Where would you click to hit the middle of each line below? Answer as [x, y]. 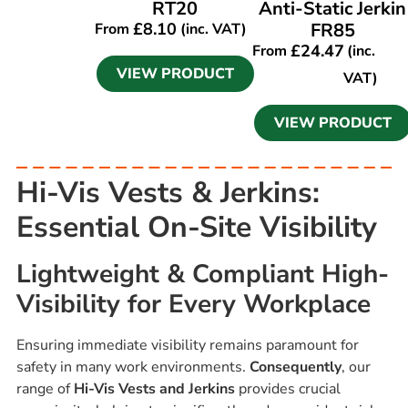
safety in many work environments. [133, 367]
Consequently [295, 367]
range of [45, 388]
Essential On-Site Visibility [196, 227]
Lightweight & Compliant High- [202, 274]
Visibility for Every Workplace [193, 304]
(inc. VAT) [212, 29]
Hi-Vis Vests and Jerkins [154, 388]
